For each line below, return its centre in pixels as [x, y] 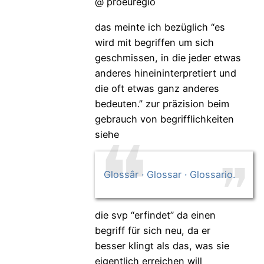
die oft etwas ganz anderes [157, 88]
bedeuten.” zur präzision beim [162, 103]
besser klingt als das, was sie [162, 245]
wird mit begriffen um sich [154, 42]
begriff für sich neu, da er [152, 230]
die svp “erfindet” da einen [155, 215]
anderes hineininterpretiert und [165, 73]
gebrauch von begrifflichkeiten [164, 119]
